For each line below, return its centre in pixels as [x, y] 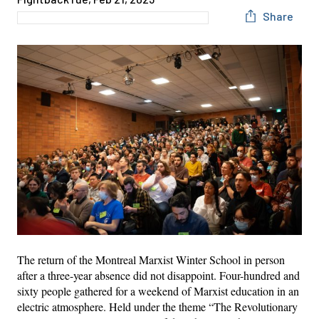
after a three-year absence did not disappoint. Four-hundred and [158, 275]
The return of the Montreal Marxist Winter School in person [151, 259]
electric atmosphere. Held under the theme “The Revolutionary [157, 306]
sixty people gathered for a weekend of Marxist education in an [158, 291]
